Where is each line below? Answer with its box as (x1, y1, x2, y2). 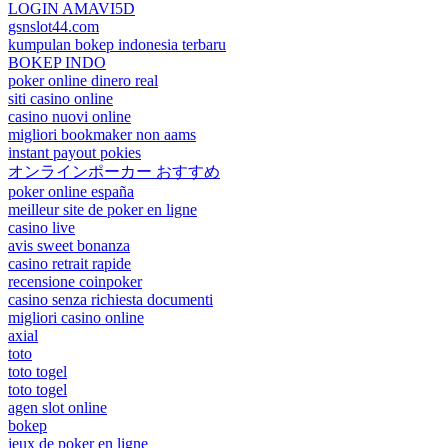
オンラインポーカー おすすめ (8, 162, 220, 180)
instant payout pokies (8, 143, 141, 161)
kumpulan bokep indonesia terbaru (8, 35, 226, 53)
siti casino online (8, 89, 113, 107)
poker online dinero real (8, 71, 158, 89)
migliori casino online (8, 308, 144, 326)
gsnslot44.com (8, 17, 99, 35)
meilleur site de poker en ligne (8, 200, 197, 218)
